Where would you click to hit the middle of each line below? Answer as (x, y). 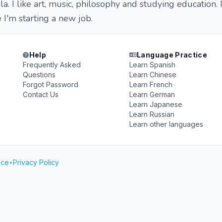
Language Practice (172, 55)
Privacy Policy (36, 162)
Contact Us (41, 94)
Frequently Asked (52, 65)
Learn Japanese (156, 104)
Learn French (151, 84)
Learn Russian (152, 114)
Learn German (152, 94)
